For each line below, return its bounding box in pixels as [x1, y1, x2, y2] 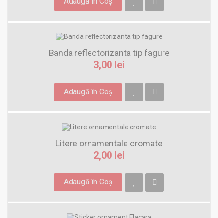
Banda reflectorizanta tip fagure [48, 48, 170, 58]
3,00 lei [93, 59, 125, 71]
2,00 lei [93, 149, 125, 161]
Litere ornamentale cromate [55, 138, 163, 148]
